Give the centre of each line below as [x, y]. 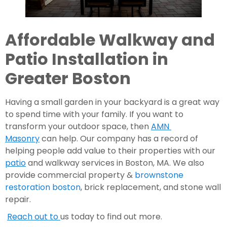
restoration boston [43, 187]
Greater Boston [70, 78]
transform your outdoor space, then [78, 126]
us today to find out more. [111, 216]
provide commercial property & [70, 175]
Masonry [22, 138]
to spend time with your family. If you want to [94, 114]
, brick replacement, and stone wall [151, 187]
